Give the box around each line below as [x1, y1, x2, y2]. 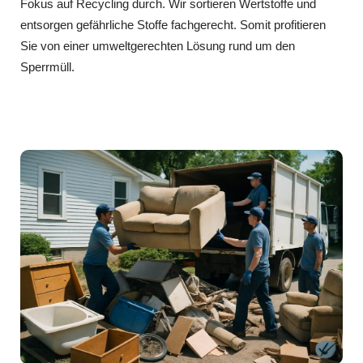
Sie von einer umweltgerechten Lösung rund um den [20, 38, 295, 53]
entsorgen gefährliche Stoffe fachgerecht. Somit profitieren [20, 17, 326, 32]
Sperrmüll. [20, 59, 75, 74]
